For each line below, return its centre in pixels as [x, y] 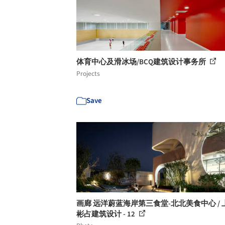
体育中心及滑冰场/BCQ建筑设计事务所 [142, 62]
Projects [88, 74]
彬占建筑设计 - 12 [106, 214]
